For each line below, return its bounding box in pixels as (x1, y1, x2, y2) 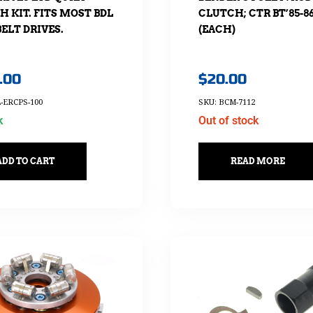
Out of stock (198, 113, 259, 127)
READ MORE (230, 155, 285, 166)
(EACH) (198, 24, 235, 36)
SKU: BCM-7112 (198, 96, 255, 107)
